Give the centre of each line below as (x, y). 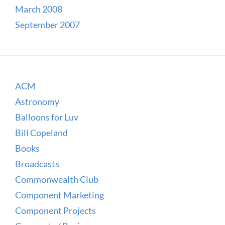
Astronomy (37, 101)
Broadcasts (37, 163)
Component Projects (55, 210)
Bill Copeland (41, 132)
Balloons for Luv (47, 117)
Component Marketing (60, 195)
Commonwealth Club (57, 179)
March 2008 (39, 9)
